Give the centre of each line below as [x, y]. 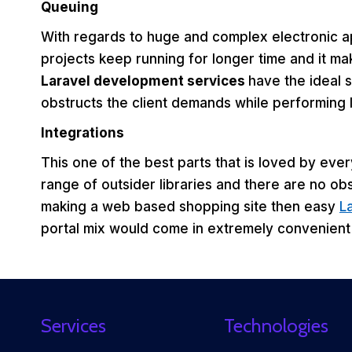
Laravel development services [145, 81]
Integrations [82, 132]
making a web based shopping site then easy [190, 206]
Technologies [276, 325]
